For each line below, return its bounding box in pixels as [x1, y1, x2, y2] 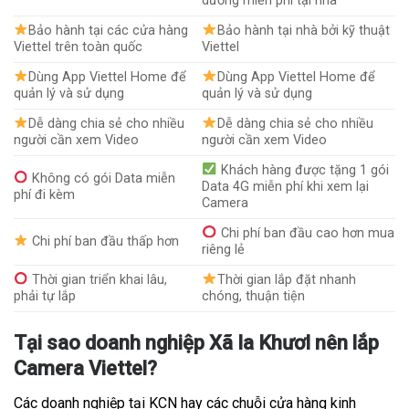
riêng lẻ [202, 241, 246, 257]
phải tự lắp [14, 288, 76, 304]
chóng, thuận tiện [202, 288, 306, 304]
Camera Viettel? [14, 357, 157, 381]
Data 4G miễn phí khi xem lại [202, 178, 370, 194]
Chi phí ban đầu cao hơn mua [216, 225, 394, 241]
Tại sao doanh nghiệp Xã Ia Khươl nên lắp [14, 331, 379, 355]
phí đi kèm [14, 186, 75, 203]
